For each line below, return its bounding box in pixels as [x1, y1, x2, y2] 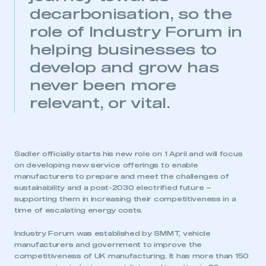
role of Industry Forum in [30, 26, 242, 40]
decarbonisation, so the [30, 8, 232, 23]
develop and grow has [30, 61, 219, 76]
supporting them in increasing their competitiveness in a [14, 196, 236, 203]
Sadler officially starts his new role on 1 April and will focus [14, 151, 243, 158]
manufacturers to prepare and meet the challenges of [14, 173, 229, 180]
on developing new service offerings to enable [14, 162, 198, 169]
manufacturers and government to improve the [14, 242, 202, 249]
